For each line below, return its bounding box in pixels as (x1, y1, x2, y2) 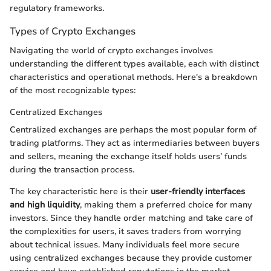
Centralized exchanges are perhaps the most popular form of (10, 123, 256, 135)
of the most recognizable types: (10, 84, 135, 96)
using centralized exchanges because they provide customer (10, 252, 252, 264)
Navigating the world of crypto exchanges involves (10, 44, 213, 56)
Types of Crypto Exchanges (10, 24, 135, 39)
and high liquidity (10, 198, 80, 211)
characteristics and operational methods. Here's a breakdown (10, 71, 257, 83)
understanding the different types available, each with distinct (10, 57, 259, 70)
